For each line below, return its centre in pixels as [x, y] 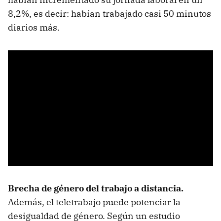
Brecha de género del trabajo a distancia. [96, 188]
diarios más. [34, 28]
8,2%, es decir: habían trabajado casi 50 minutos [110, 14]
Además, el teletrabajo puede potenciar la [94, 202]
